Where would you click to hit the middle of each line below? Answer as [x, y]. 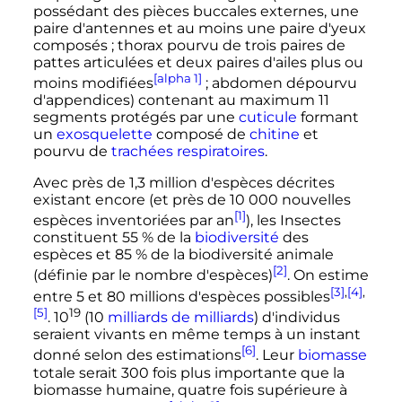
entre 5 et [70, 296]
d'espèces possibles [257, 296]
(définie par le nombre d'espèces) [153, 275]
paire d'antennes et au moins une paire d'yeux [199, 28]
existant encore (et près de [131, 199]
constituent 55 [85, 238]
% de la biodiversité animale [234, 255]
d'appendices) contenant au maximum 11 [181, 100]
